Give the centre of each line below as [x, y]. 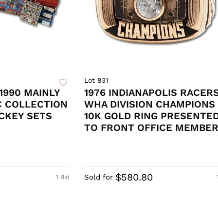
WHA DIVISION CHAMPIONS [149, 104]
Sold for [98, 177]
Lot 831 [96, 81]
